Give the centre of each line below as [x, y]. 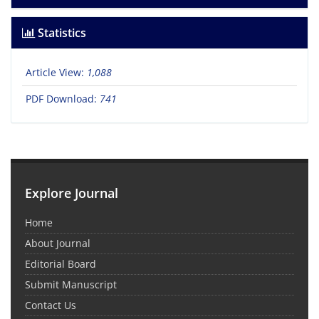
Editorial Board [61, 264]
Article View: [56, 73]
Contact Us [51, 305]
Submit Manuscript [71, 285]
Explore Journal [72, 193]
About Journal [58, 244]
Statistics [61, 33]
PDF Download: [63, 99]
